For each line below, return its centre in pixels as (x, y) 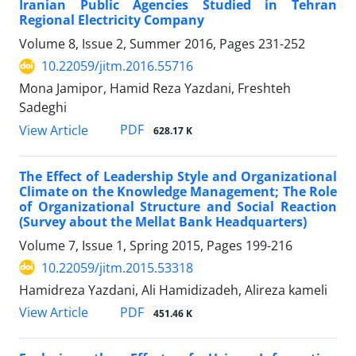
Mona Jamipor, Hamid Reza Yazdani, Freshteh (155, 89)
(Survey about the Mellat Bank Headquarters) (163, 221)
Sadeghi (43, 108)
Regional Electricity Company (112, 20)
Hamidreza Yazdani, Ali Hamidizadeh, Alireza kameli (173, 290)
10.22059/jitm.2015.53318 (117, 267)
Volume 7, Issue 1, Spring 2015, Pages (132, 245)
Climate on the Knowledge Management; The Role (178, 191)
